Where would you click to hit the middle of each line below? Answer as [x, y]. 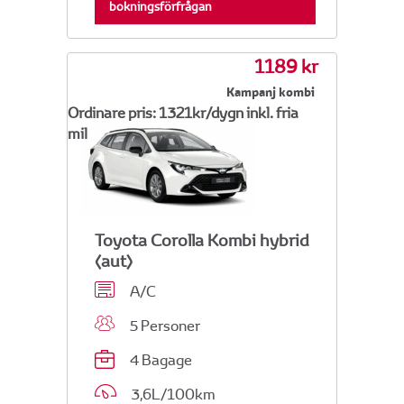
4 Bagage [158, 361]
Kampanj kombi [271, 92]
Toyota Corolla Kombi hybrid [202, 241]
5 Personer [162, 326]
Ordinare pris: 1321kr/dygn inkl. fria [183, 113]
